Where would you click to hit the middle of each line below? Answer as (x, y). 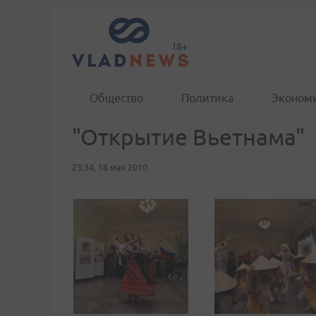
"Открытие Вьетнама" (188, 137)
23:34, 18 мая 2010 (110, 168)
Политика (207, 98)
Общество (116, 98)
